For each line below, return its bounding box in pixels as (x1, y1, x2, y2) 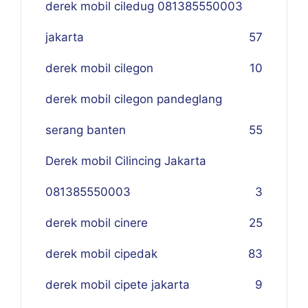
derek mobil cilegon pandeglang (45, 92, 222, 106)
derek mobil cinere (45, 216, 148, 230)
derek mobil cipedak (45, 247, 157, 261)
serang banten (45, 123, 126, 137)
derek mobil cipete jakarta (45, 278, 190, 291)
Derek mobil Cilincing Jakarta (45, 154, 206, 168)
